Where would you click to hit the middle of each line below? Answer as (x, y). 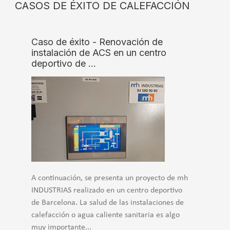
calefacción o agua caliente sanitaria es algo (106, 215)
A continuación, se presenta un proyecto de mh (110, 178)
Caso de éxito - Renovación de (97, 42)
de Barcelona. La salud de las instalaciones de (108, 203)
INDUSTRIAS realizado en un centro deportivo (107, 191)
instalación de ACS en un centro (99, 53)
